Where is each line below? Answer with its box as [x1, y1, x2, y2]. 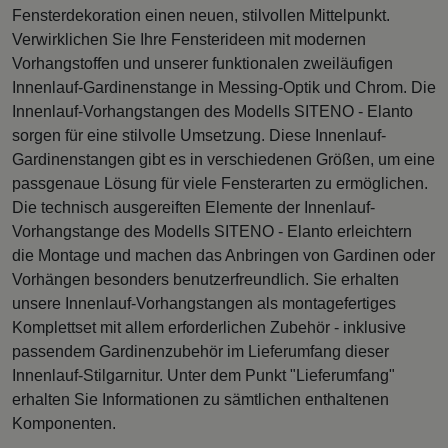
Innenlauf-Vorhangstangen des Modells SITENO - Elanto [12, 102, 413, 120]
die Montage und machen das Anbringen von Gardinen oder [12, 246, 435, 264]
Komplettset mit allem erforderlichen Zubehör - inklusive [12, 318, 406, 336]
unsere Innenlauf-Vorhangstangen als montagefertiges [12, 294, 396, 312]
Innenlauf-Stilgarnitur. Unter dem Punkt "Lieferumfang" [12, 366, 395, 384]
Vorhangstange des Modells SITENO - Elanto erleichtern [12, 222, 412, 240]
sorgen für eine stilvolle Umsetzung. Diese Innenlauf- [12, 126, 386, 144]
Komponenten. [12, 414, 116, 432]
